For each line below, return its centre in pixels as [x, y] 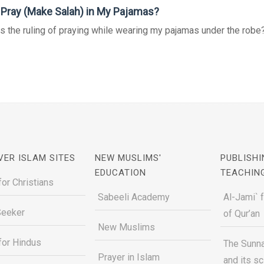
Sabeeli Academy [134, 197]
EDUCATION [121, 173]
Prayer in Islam [129, 257]
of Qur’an [241, 214]
